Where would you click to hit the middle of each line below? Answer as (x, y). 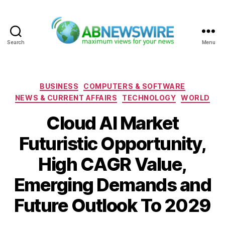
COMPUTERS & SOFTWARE (134, 86)
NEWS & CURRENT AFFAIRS (66, 98)
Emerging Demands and (113, 185)
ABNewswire (138, 51)
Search (16, 42)
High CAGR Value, (113, 164)
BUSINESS (59, 86)
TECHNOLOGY (149, 98)
